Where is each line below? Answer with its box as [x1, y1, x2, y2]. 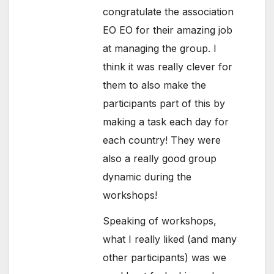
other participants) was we [103, 251, 227, 264]
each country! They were [103, 133, 221, 146]
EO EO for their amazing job [103, 23, 233, 36]
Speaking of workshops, [103, 215, 217, 228]
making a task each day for [103, 115, 229, 128]
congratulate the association [103, 5, 234, 18]
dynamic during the [103, 170, 192, 183]
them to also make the [103, 78, 207, 91]
